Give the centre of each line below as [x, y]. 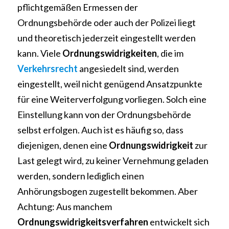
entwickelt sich [180, 222]
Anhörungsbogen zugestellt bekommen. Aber [108, 191]
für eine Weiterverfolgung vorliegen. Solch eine [112, 99]
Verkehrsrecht [48, 68]
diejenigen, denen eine [63, 145]
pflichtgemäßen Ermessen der [78, 7]
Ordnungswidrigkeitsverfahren [84, 222]
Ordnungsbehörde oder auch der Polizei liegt [107, 22]
